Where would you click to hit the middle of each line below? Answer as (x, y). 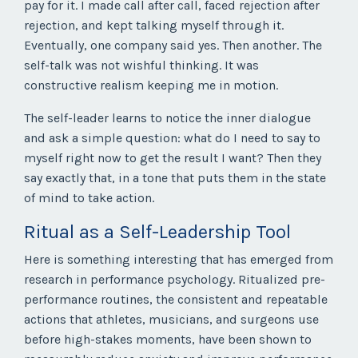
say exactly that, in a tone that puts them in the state (175, 178)
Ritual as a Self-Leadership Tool (157, 232)
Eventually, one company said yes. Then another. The (173, 46)
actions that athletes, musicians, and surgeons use (171, 320)
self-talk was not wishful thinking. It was (141, 66)
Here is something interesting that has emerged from (179, 260)
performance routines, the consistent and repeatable (176, 300)
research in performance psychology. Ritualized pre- (175, 280)
